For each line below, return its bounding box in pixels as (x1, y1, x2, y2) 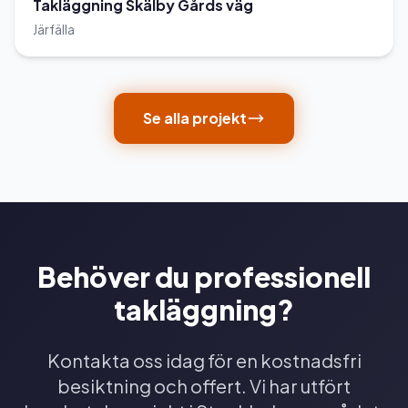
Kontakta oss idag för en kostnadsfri (46, 349, 362, 372)
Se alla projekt (143, 108, 247, 128)
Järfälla (33, 21, 75, 38)
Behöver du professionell (37, 260, 371, 295)
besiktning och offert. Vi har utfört (57, 374, 351, 398)
